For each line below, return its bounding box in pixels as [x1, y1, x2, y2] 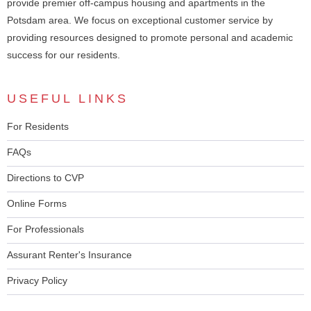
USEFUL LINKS [7, 92, 128, 106]
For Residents [7, 121, 69, 133]
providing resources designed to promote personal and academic [7, 32, 293, 44]
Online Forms [7, 198, 67, 210]
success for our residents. [7, 49, 120, 61]
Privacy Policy [7, 275, 67, 287]
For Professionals [7, 224, 84, 235]
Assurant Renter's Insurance [7, 249, 132, 261]
